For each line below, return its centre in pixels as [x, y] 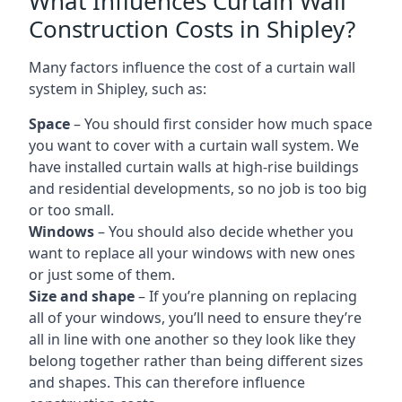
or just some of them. [102, 274]
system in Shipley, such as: [118, 88]
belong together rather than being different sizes [196, 360]
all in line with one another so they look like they [192, 339]
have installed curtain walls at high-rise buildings [194, 166]
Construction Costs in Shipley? [192, 28]
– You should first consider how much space [221, 123]
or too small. [73, 210]
